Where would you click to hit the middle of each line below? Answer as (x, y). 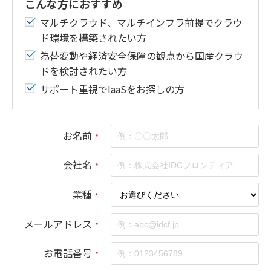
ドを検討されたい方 (83, 71)
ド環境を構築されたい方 (93, 38)
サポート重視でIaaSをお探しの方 (112, 89)
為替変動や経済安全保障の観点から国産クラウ (142, 56)
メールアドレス (58, 224)
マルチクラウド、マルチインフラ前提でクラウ (141, 22)
